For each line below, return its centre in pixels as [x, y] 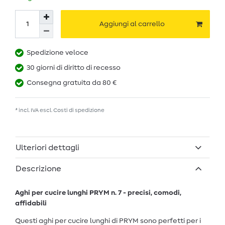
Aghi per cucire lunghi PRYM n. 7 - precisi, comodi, [98, 193]
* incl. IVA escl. [34, 110]
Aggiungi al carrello [132, 24]
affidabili [31, 203]
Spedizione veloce [58, 53]
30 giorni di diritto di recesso [74, 68]
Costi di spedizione [79, 110]
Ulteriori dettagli [47, 147]
